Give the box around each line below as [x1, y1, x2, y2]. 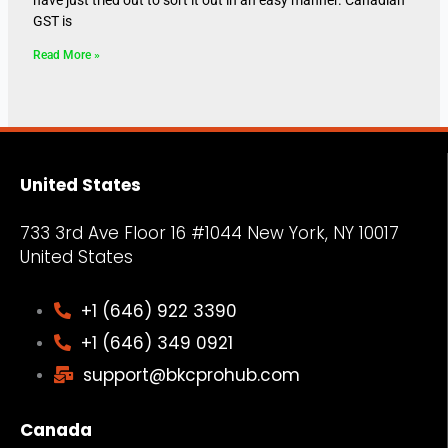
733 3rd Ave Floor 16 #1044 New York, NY [20, 220, 359, 245]
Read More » [32, 47, 100, 62]
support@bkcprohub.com [82, 362, 300, 387]
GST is [32, 12, 72, 29]
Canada [20, 417, 92, 442]
